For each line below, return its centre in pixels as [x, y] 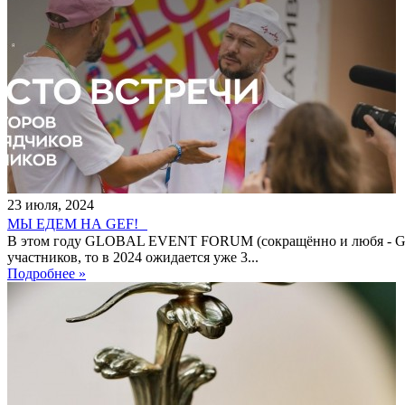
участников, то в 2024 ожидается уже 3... [133, 257]
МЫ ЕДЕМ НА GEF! [77, 223]
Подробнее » [47, 273]
